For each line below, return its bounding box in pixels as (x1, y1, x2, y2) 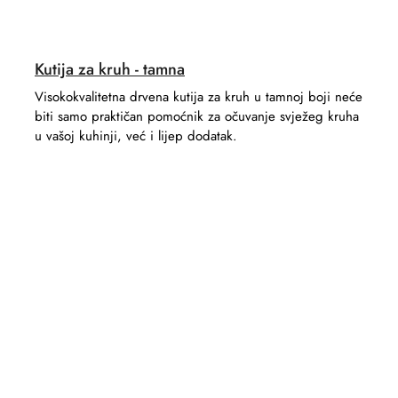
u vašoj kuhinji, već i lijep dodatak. (35, 125, 237, 146)
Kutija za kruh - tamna (35, 57, 185, 81)
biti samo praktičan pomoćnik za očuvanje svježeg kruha (35, 106, 359, 126)
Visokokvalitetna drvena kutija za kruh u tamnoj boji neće (35, 86, 362, 107)
